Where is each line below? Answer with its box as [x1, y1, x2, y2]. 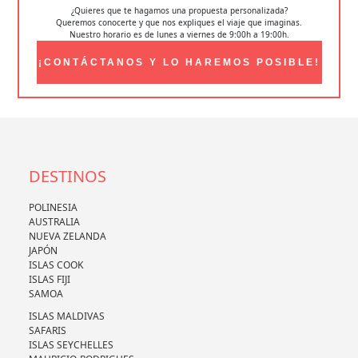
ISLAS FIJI [28, 272, 70, 287]
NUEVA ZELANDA [28, 229, 106, 244]
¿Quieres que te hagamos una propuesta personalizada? [70, 4, 288, 16]
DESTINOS [28, 165, 106, 188]
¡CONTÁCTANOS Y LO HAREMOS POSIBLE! [38, 56, 320, 68]
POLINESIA [28, 201, 78, 215]
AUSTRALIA [28, 215, 80, 229]
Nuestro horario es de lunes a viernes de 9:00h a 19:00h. [69, 28, 289, 40]
